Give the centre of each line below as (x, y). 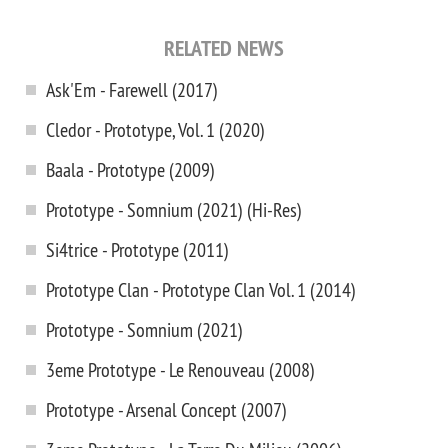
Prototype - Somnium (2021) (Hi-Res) (174, 209)
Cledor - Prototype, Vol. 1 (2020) (155, 129)
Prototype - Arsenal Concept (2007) (166, 409)
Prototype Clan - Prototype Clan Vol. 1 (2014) (201, 289)
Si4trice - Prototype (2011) (137, 249)
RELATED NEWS (224, 48)
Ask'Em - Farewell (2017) (132, 89)
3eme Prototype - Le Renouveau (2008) (180, 369)
